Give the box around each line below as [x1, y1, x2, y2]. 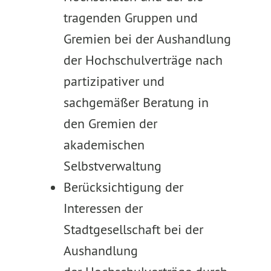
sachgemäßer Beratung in [63, 94, 209, 111]
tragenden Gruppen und [63, 9, 198, 26]
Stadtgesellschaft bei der [63, 221, 203, 238]
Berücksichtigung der [63, 178, 183, 195]
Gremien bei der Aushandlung [63, 30, 231, 47]
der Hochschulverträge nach [63, 51, 223, 68]
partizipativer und [63, 73, 165, 90]
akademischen [63, 136, 145, 153]
